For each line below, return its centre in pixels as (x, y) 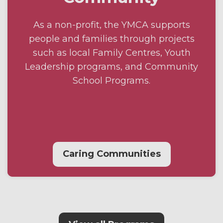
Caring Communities (111, 154)
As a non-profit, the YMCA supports (111, 25)
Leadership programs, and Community (111, 66)
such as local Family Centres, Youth (111, 53)
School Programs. (111, 80)
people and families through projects (111, 39)
